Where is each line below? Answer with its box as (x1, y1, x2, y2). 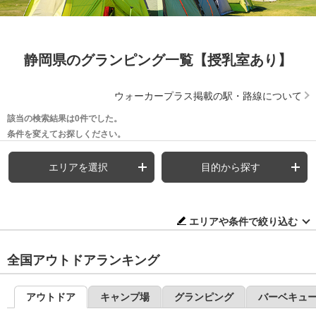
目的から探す (201, 161, 261, 173)
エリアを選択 (48, 161, 108, 173)
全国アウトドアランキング (7, 253, 159, 267)
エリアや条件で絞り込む (189, 215, 298, 227)
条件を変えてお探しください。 (7, 128, 126, 139)
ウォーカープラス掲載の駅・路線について (114, 90, 302, 102)
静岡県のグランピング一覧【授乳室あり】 (24, 51, 292, 68)
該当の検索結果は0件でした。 (7, 113, 122, 123)
